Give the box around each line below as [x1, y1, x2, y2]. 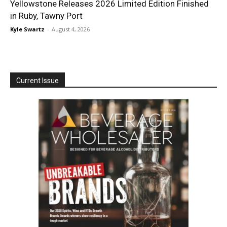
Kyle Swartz [10, 25, 45, 33]
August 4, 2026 [52, 25, 90, 33]
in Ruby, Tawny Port [10, 10, 83, 21]
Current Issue [16, 76, 59, 85]
